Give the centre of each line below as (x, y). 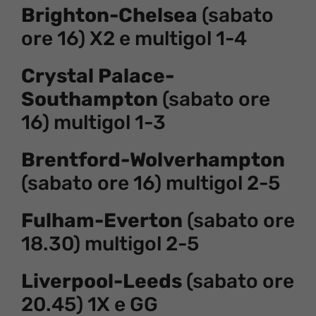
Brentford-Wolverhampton (153, 159)
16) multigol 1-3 (93, 122)
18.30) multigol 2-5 (110, 243)
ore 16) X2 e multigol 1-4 (134, 38)
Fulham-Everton (102, 220)
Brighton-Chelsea (109, 15)
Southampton (90, 99)
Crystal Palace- (98, 75)
